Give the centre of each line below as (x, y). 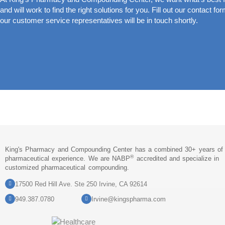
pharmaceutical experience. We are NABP (68, 158)
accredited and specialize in (177, 158)
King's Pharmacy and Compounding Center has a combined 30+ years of (114, 149)
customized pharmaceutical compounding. (67, 167)
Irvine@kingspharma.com (129, 199)
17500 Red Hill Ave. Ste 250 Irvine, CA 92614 (81, 184)
